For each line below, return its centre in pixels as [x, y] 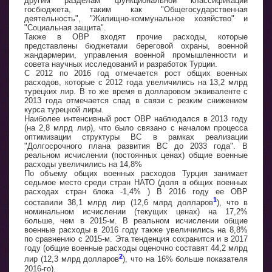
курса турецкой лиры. [64, 110]
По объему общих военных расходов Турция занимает [136, 173]
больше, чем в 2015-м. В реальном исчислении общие [136, 221]
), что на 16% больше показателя [185, 259]
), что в [232, 203]
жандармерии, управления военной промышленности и [136, 55]
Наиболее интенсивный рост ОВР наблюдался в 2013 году [136, 119]
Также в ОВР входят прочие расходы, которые [136, 37]
